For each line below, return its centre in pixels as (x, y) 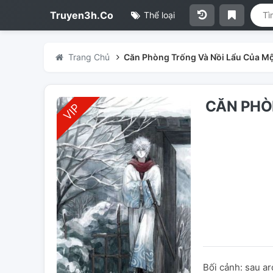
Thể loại (158, 15)
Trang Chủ (89, 57)
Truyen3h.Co (82, 15)
